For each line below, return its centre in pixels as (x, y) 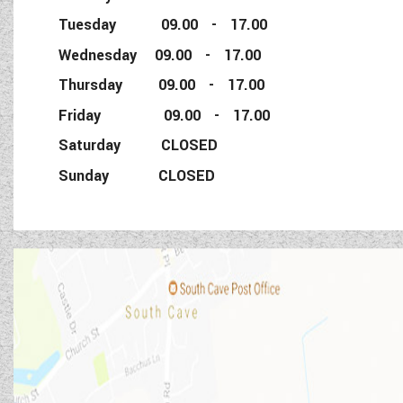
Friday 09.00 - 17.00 (174, 115)
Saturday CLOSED (139, 146)
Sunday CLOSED (137, 175)
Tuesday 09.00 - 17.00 (163, 25)
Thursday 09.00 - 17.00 (162, 85)
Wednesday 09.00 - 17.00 (160, 55)
